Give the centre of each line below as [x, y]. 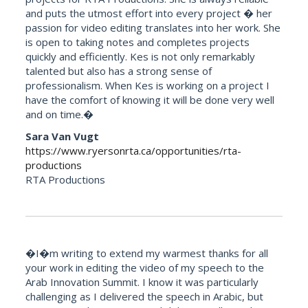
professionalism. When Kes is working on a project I [148, 86]
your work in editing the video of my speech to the [145, 267]
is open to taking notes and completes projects [138, 42]
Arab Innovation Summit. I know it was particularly [142, 282]
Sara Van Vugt [63, 136]
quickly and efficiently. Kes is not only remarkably [141, 57]
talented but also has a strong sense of [119, 71]
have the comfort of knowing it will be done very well [150, 100]
